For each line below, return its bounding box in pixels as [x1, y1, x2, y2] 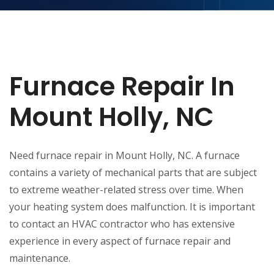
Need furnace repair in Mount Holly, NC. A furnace [9, 148, 240, 162]
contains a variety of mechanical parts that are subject [9, 165, 257, 179]
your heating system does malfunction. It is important [9, 199, 255, 213]
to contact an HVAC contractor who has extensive [9, 217, 235, 231]
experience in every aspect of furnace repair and [9, 234, 231, 248]
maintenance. [9, 251, 70, 265]
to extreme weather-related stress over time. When [9, 182, 243, 196]
